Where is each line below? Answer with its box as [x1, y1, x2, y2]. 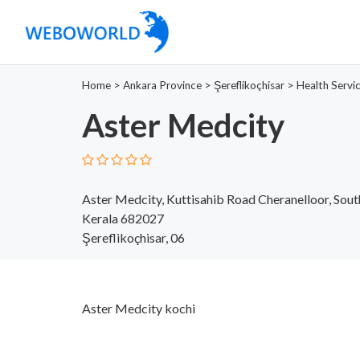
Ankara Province [123, 78, 202, 92]
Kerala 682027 [82, 210, 164, 226]
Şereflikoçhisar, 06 [82, 229, 185, 245]
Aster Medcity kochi [82, 300, 195, 316]
